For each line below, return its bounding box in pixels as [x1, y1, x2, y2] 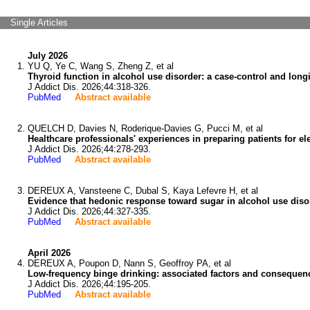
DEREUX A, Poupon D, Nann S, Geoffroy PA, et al [28, 258, 231, 268]
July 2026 [28, 51, 68, 61]
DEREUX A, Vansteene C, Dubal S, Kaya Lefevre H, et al [28, 185, 258, 196]
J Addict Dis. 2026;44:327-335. [28, 206, 151, 217]
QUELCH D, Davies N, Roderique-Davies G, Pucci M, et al [28, 123, 263, 134]
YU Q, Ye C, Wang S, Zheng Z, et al [28, 61, 174, 71]
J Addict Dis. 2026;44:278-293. [28, 144, 151, 154]
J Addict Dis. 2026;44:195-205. [28, 279, 151, 289]
